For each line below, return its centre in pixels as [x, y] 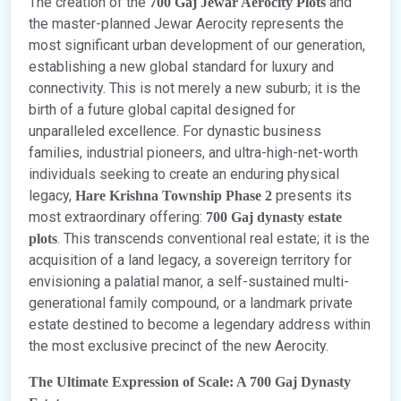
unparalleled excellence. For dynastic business [175, 132]
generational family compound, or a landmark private [191, 303]
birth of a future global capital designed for [162, 110]
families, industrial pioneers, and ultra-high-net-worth [193, 153]
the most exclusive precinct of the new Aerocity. [179, 346]
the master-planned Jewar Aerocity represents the [186, 24]
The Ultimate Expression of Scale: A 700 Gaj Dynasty [190, 382]
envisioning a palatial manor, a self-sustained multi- [189, 282]
